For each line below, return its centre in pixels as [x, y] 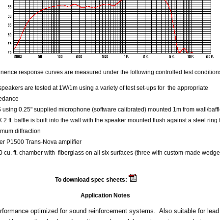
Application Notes [105, 195]
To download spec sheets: [92, 180]
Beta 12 [148, 180]
